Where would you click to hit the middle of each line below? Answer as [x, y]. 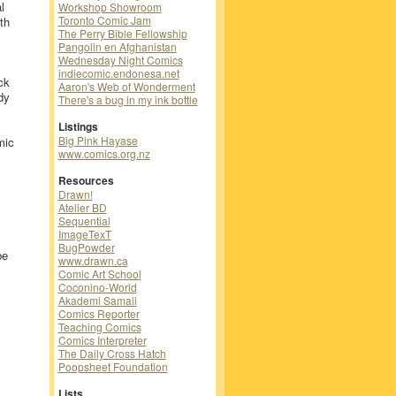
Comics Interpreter [102, 340]
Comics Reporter [99, 314]
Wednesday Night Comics [120, 60]
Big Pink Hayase [98, 141]
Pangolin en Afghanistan [117, 47]
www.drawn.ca [93, 261]
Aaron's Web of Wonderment [126, 87]
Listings [78, 127]
